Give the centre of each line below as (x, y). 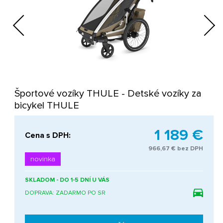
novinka (43, 159)
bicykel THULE (47, 106)
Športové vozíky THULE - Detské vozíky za (108, 94)
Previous (30, 19)
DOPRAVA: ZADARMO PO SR (65, 193)
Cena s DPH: (48, 135)
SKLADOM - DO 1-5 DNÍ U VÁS (68, 180)
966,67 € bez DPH (176, 149)
